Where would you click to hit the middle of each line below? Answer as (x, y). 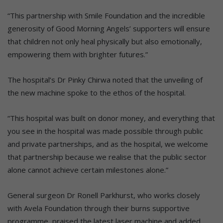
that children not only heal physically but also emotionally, (105, 41)
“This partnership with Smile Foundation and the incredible (106, 15)
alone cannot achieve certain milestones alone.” (88, 169)
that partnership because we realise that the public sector (107, 157)
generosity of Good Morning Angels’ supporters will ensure (109, 28)
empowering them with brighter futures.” (78, 54)
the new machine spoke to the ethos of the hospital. (97, 92)
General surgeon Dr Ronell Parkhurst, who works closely (104, 195)
